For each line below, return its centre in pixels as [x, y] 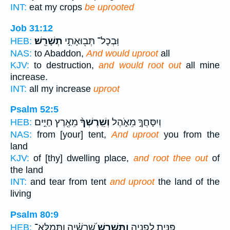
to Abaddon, [59, 53]
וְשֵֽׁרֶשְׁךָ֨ [94, 122]
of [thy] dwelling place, [81, 158]
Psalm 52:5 [34, 110]
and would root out [140, 65]
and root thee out [170, 158]
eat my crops [56, 7]
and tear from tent [68, 182]
